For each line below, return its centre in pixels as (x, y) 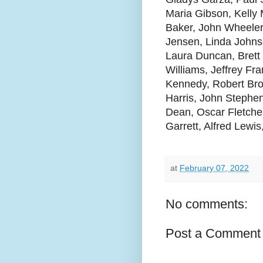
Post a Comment (213, 234)
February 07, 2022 (214, 168)
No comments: (207, 204)
